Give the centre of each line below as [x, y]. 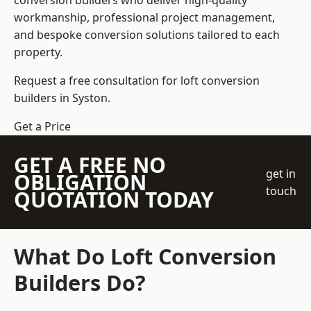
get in [281, 173]
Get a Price [42, 127]
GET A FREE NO [90, 165]
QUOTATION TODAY [114, 200]
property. [38, 52]
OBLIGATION [80, 183]
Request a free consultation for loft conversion [137, 81]
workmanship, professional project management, [144, 18]
